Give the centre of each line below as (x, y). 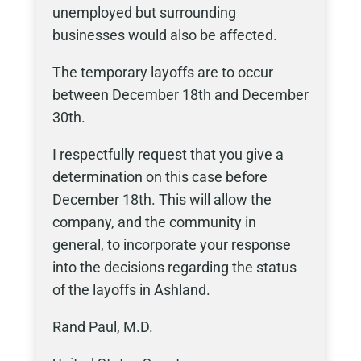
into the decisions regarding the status (174, 267)
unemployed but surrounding (144, 12)
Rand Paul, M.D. (102, 327)
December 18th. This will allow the (162, 199)
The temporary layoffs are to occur (162, 72)
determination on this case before (160, 177)
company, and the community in (154, 222)
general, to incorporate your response (171, 245)
